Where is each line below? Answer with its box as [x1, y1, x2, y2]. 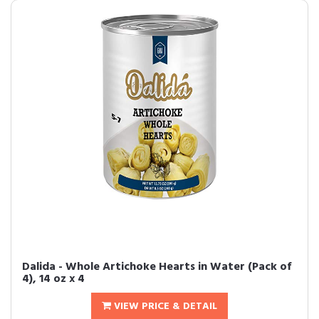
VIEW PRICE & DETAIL [111, 298, 217, 315]
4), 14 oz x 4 [22, 270, 85, 288]
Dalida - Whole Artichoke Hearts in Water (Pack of [22, 258, 291, 276]
